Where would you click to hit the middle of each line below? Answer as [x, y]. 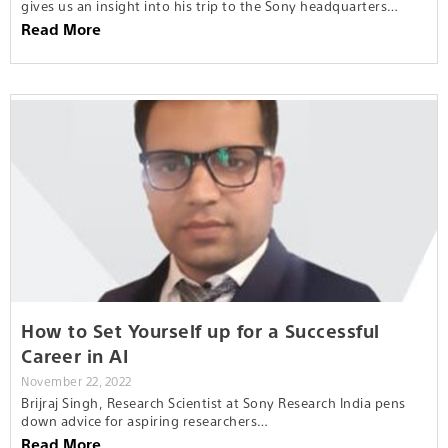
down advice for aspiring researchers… [145, 420]
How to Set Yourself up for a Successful [200, 330]
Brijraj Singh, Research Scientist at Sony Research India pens [213, 402]
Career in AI [74, 355]
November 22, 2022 [76, 380]
